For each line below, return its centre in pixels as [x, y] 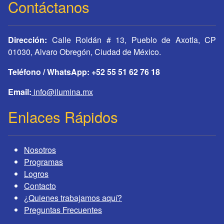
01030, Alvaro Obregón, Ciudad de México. [84, 52]
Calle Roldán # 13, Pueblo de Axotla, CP [131, 40]
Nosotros [40, 150]
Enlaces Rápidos [63, 117]
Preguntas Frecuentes [63, 210]
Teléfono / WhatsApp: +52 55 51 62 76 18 [84, 72]
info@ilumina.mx [62, 92]
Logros [36, 174]
